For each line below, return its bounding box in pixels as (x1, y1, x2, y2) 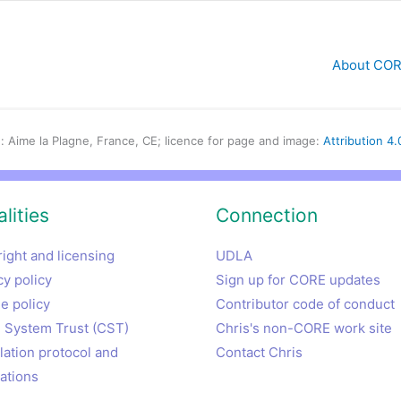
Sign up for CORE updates (215, 271, 380, 289)
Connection (215, 204, 318, 227)
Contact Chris (215, 344, 303, 362)
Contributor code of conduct (215, 295, 395, 313)
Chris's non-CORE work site (215, 320, 392, 337)
